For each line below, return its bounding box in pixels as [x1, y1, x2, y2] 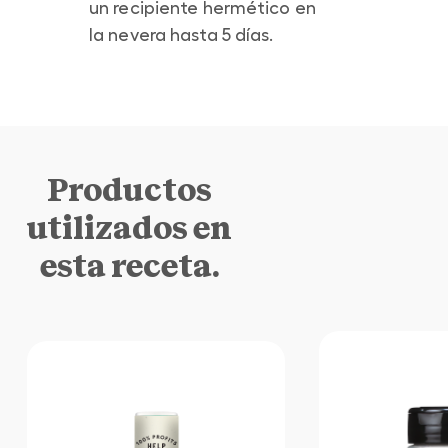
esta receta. [39, 248, 219, 284]
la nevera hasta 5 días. [89, 24, 274, 45]
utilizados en [26, 210, 232, 246]
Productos [46, 172, 212, 208]
